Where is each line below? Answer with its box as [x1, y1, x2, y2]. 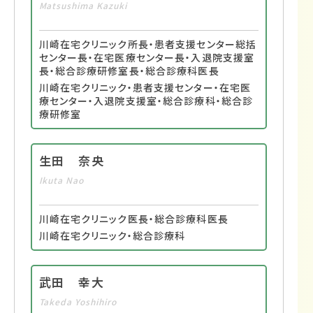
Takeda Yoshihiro [38, 296, 117, 308]
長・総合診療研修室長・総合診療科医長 [38, 64, 219, 78]
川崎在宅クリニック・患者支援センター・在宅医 [38, 80, 252, 95]
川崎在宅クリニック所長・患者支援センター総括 [38, 37, 257, 52]
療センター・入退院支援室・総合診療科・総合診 [38, 94, 254, 108]
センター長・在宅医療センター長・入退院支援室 [38, 50, 255, 65]
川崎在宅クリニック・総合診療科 [38, 228, 186, 243]
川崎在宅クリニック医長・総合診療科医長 [38, 212, 228, 226]
